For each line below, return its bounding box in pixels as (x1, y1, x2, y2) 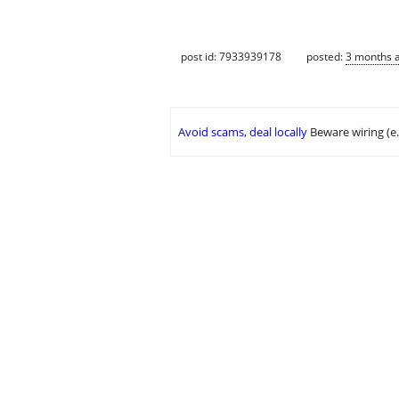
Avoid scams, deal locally (178, 124, 307, 141)
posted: (306, 48, 346, 64)
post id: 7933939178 (181, 48, 281, 64)
